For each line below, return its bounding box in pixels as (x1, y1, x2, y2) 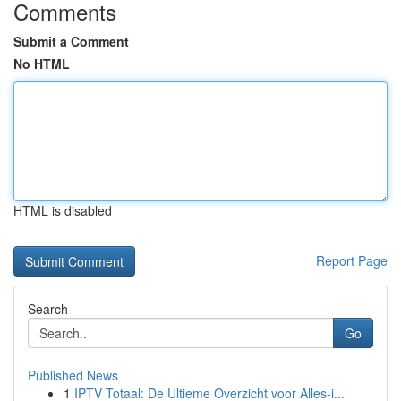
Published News (28, 366, 118, 384)
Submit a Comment (13, 32, 129, 50)
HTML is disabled (13, 201, 112, 219)
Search (28, 300, 68, 318)
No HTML (13, 55, 70, 73)
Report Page (316, 252, 388, 269)
